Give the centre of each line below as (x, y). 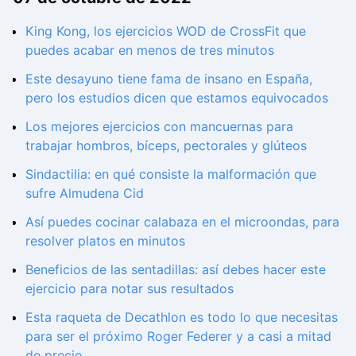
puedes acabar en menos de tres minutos (150, 50)
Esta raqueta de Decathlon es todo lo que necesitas (182, 317)
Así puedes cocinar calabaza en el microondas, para (182, 221)
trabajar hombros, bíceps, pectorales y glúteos (166, 145)
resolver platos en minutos (105, 240)
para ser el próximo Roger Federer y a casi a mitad (178, 336)
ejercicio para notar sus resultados (130, 288)
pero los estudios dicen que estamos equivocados (177, 97)
